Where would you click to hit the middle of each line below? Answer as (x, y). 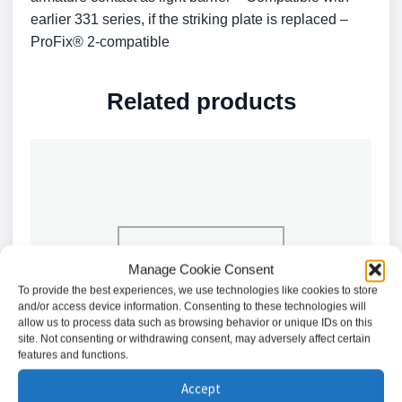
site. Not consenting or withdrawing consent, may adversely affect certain (194, 338)
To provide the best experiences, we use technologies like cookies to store (198, 290)
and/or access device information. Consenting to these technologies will (192, 306)
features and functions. (73, 354)
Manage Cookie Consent (201, 269)
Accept (201, 389)
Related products (201, 102)
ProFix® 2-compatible (100, 42)
